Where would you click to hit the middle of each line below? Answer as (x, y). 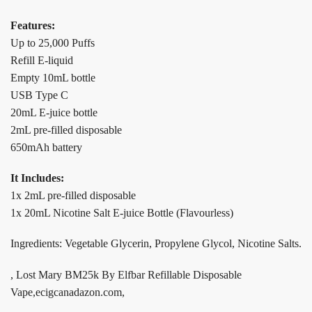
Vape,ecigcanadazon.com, (68, 292)
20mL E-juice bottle (54, 112)
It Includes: (37, 178)
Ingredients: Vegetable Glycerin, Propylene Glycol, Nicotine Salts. (156, 244)
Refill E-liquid (42, 60)
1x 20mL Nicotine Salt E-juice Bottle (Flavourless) (122, 212)
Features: (33, 25)
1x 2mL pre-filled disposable (73, 195)
